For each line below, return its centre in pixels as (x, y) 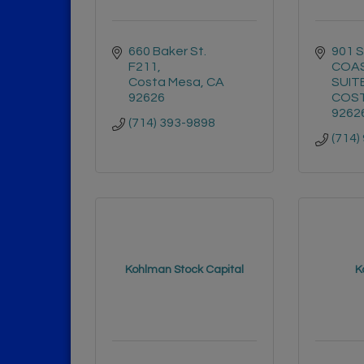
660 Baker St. (167, 51)
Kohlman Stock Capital (184, 270)
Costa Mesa (165, 82)
